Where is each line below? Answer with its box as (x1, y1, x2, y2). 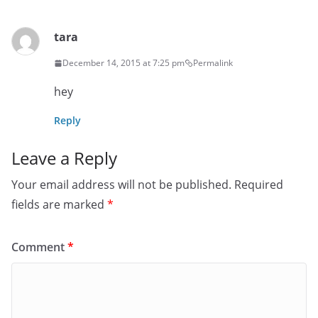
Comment (11, 239, 67, 256)
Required (234, 177, 283, 193)
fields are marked (11, 197, 107, 213)
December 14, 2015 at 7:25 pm (62, 57, 185, 70)
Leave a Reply (11, 146, 117, 170)
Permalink (193, 57, 233, 70)
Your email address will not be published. (11, 177, 231, 193)
